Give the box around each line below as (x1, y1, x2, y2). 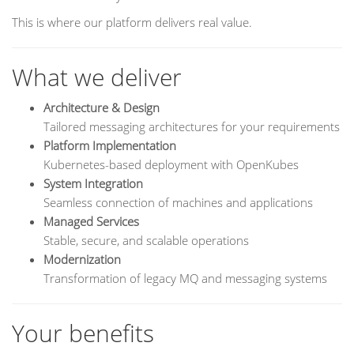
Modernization (43, 251, 121, 267)
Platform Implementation (43, 137, 176, 153)
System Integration (43, 175, 143, 191)
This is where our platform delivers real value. (12, 14, 252, 30)
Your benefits (12, 317, 154, 349)
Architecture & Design (43, 100, 160, 115)
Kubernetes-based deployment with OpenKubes (43, 156, 299, 172)
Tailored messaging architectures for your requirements (43, 119, 340, 134)
